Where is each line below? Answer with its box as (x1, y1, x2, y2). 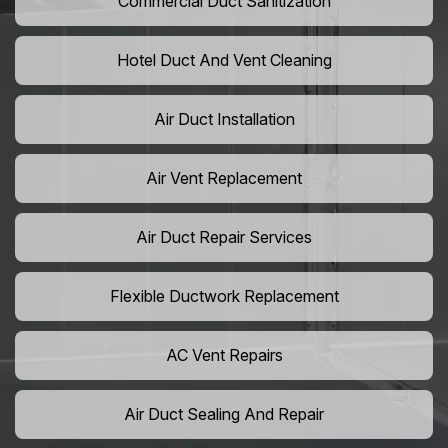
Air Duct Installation (153, 109, 295, 130)
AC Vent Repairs (165, 345, 283, 366)
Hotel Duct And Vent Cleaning (116, 50, 332, 71)
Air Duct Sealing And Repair (124, 404, 324, 425)
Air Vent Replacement (146, 168, 302, 189)
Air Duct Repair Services (136, 227, 312, 248)
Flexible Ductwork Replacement (109, 286, 339, 307)
